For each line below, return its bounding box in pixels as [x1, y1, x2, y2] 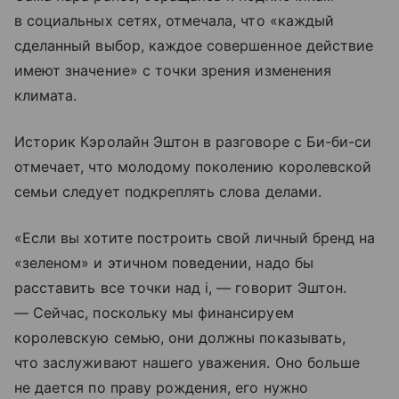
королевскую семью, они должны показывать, [14, 328, 346, 346]
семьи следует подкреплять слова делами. [14, 182, 322, 200]
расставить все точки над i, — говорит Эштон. [14, 278, 347, 297]
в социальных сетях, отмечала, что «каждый [14, 11, 334, 29]
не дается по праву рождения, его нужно [14, 378, 308, 396]
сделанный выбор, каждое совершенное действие [14, 36, 374, 54]
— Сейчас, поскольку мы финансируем [14, 303, 294, 322]
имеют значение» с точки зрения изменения [14, 61, 331, 79]
